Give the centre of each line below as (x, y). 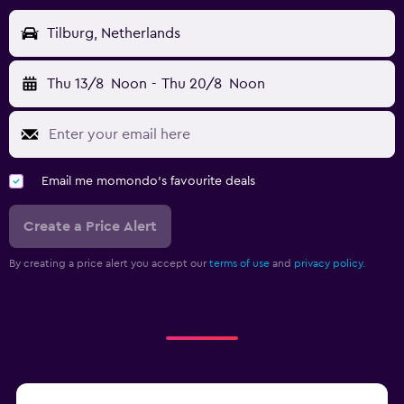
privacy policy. (330, 264)
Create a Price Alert (90, 227)
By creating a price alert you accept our (109, 264)
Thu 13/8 (75, 84)
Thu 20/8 (191, 84)
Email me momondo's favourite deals (148, 182)
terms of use (239, 264)
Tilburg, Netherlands (114, 34)
